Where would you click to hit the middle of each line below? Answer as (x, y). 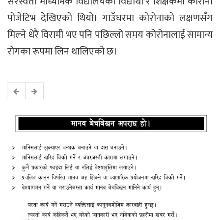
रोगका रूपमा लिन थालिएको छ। (62, 52)
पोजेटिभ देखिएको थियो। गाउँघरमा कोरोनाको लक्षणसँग (110, 18)
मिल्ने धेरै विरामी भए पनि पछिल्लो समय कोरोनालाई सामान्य (110, 35)
